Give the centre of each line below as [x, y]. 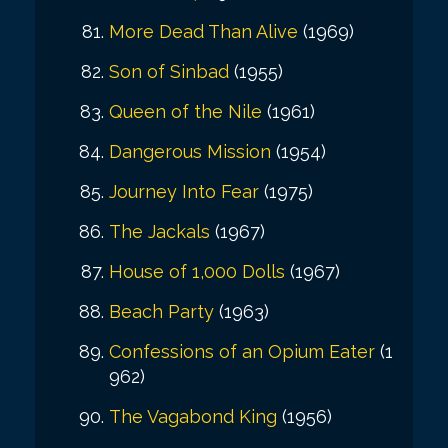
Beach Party [161, 311]
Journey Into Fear [184, 191]
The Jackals [159, 231]
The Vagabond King [193, 416]
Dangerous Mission [190, 151]
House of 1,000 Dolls [197, 271]
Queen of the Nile [185, 111]
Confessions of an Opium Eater [242, 351]
